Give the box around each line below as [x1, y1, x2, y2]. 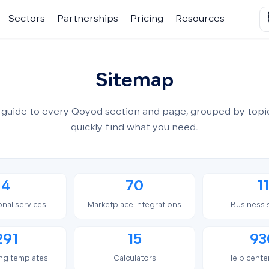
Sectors [8, 14, 45, 24]
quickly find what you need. [71, 124, 198, 133]
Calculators [113, 255, 156, 262]
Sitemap [95, 73, 174, 91]
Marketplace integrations [88, 202, 181, 209]
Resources [175, 14, 225, 24]
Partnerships [56, 14, 118, 24]
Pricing [130, 14, 163, 24]
